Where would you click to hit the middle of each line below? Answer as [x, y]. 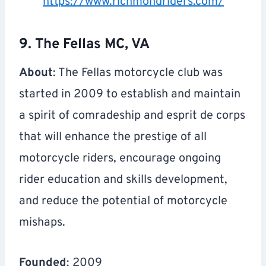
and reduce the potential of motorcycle [123, 202]
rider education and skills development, [123, 180]
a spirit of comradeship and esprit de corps [132, 116]
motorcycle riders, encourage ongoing [120, 159]
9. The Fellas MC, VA [84, 45]
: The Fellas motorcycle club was [138, 73]
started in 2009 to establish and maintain [130, 95]
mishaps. [42, 223]
